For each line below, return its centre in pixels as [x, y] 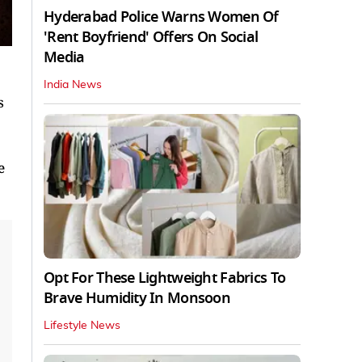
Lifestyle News [82, 325]
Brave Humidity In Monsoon [137, 298]
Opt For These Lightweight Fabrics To [165, 278]
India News [73, 84]
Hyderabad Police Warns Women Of [161, 17]
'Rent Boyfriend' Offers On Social [151, 37]
